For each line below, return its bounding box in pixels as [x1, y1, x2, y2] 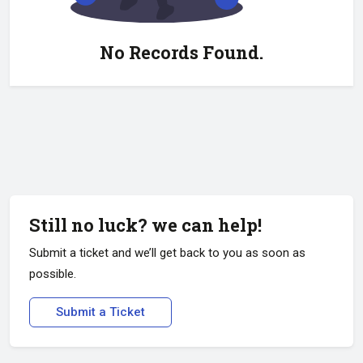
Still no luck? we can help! [29, 213, 262, 237]
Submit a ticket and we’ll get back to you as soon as [29, 246, 305, 260]
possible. [29, 267, 76, 281]
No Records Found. [100, 40, 263, 64]
